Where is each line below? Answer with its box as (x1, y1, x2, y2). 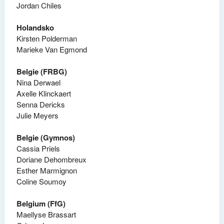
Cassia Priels (16, 143, 60, 154)
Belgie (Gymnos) (16, 132, 75, 143)
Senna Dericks (16, 99, 65, 110)
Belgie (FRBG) (16, 66, 67, 77)
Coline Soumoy (16, 176, 66, 187)
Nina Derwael (16, 77, 60, 88)
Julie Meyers (16, 110, 58, 121)
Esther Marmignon (16, 165, 77, 176)
